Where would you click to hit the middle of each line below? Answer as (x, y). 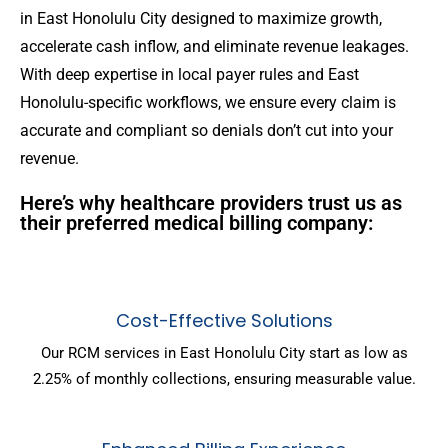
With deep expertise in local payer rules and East (189, 75)
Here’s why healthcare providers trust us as (211, 203)
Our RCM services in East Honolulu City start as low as (224, 353)
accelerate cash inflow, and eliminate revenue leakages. (214, 47)
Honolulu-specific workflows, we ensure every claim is (208, 103)
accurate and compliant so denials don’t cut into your (206, 131)
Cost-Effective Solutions (224, 321)
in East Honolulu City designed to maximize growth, (201, 19)
